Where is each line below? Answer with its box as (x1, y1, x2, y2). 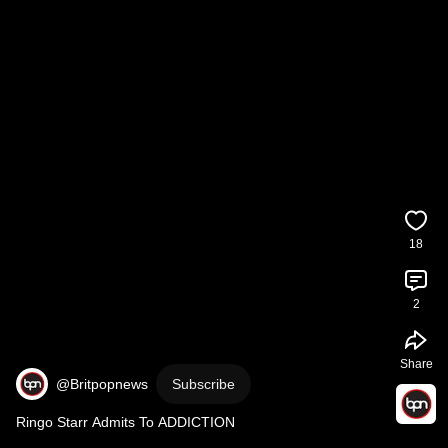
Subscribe (172, 376, 235, 392)
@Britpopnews (56, 376, 148, 392)
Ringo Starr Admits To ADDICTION (16, 414, 235, 430)
